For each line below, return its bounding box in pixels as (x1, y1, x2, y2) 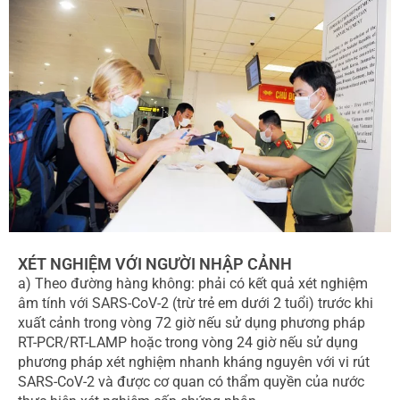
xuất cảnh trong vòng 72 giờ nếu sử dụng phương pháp (18, 314, 365, 332)
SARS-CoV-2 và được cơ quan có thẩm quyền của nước (18, 373, 364, 391)
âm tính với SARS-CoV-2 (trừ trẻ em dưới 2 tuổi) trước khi (18, 295, 373, 312)
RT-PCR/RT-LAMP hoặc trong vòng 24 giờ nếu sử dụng (18, 334, 358, 352)
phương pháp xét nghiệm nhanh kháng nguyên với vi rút (18, 354, 370, 371)
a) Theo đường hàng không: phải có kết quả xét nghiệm (18, 275, 368, 293)
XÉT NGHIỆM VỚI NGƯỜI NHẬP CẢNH (18, 254, 292, 274)
